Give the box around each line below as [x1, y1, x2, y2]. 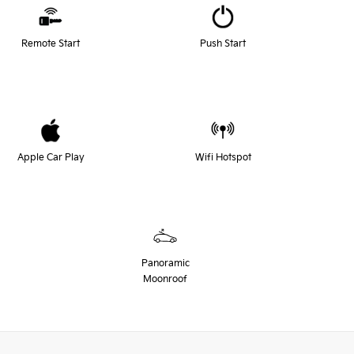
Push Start [200, 37, 246, 50]
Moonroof [143, 273, 188, 285]
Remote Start [21, 37, 80, 50]
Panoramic [141, 257, 190, 269]
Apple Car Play [17, 151, 85, 164]
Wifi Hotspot [194, 151, 251, 164]
